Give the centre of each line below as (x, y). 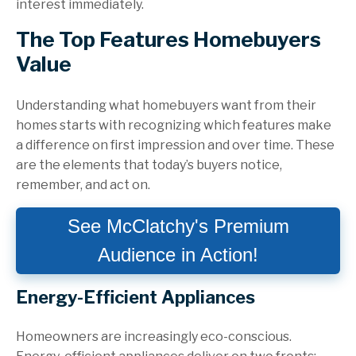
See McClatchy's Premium (178, 226)
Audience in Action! (178, 255)
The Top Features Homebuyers (168, 40)
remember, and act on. (83, 185)
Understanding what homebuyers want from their (166, 106)
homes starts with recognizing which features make (174, 126)
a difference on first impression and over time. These (175, 145)
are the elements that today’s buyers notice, (149, 165)
